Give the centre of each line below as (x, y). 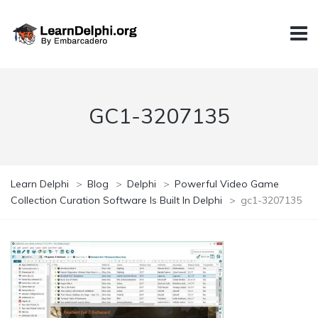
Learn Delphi (40, 183)
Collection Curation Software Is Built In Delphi (116, 200)
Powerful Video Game (227, 183)
